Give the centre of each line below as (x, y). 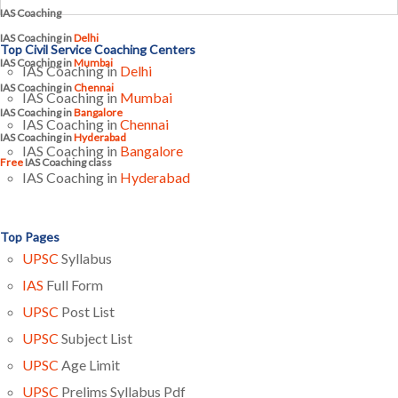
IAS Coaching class (68, 162)
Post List (87, 311)
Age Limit (89, 365)
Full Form (73, 285)
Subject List (96, 338)
